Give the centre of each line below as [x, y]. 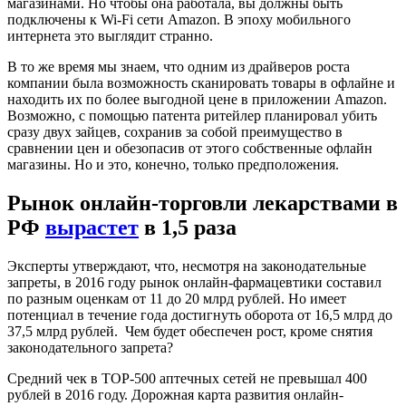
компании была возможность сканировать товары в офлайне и [201, 83]
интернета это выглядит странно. [110, 36]
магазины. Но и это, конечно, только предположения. [173, 165]
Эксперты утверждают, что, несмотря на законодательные [187, 266]
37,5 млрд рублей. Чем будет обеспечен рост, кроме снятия [190, 331]
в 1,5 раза [188, 227]
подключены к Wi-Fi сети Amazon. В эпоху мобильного [179, 20]
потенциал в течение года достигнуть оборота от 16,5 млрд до [200, 314]
